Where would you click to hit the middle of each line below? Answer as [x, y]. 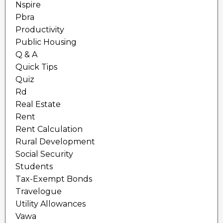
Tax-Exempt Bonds [54, 179]
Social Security [44, 154]
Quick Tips [36, 67]
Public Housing [46, 42]
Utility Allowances [51, 204]
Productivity [40, 30]
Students [34, 167]
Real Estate [38, 105]
